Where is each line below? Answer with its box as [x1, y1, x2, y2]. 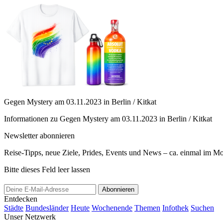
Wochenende [92, 204, 132, 213]
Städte [4, 204, 23, 213]
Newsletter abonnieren [4, 131, 75, 140]
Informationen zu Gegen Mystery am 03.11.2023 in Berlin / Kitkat [4, 114, 212, 123]
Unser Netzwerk [4, 213, 56, 222]
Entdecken [4, 195, 37, 204]
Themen [134, 204, 160, 213]
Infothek [162, 204, 189, 213]
